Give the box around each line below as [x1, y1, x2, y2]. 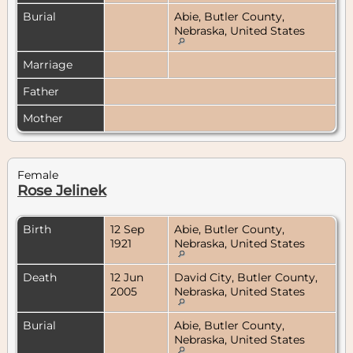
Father [23, 84, 62, 98]
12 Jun [110, 269, 143, 284]
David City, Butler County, [174, 269, 318, 284]
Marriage [23, 57, 76, 72]
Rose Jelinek [17, 181, 106, 199]
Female [17, 167, 58, 182]
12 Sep [110, 221, 144, 236]
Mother [23, 110, 66, 125]
